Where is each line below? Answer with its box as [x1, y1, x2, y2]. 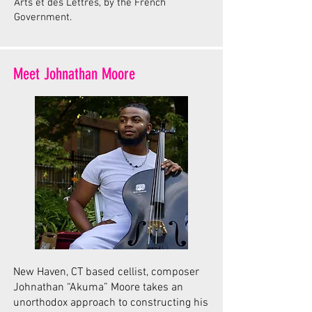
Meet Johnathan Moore [13, 65, 135, 84]
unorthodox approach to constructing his [13, 296, 208, 310]
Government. [14, 11, 72, 24]
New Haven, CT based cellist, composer [13, 265, 199, 279]
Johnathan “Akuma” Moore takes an [13, 281, 183, 295]
